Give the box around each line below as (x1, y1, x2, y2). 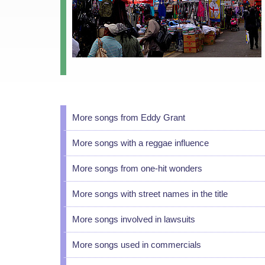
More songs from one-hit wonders (72, 163, 202, 173)
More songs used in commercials (72, 240, 201, 250)
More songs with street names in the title (72, 189, 228, 199)
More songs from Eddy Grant (72, 112, 185, 122)
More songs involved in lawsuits (72, 214, 195, 224)
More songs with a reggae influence (72, 138, 209, 148)
